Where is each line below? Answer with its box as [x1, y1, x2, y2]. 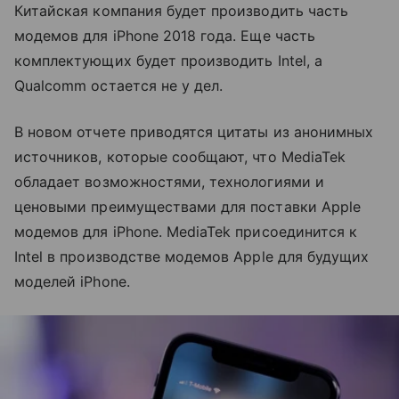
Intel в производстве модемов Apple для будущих [14, 248, 370, 265]
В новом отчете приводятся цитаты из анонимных [14, 123, 374, 141]
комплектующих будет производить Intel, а [14, 52, 322, 69]
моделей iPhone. [14, 273, 130, 290]
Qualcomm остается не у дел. [14, 77, 224, 94]
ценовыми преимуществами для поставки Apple [14, 198, 362, 216]
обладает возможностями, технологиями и [14, 173, 324, 191]
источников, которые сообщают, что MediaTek [14, 148, 346, 166]
